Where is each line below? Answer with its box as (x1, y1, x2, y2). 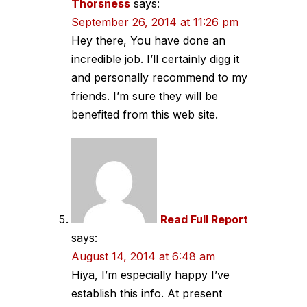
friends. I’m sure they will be (71, 88, 218, 103)
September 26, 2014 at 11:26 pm (71, 14, 238, 29)
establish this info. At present (71, 286, 222, 300)
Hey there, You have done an (71, 33, 225, 47)
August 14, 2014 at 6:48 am (71, 249, 215, 263)
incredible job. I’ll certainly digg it (71, 51, 239, 66)
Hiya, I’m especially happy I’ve (71, 267, 230, 282)
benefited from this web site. (71, 107, 218, 121)
